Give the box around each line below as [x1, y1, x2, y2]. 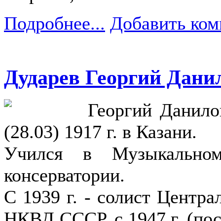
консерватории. [4, 165, 125, 186]
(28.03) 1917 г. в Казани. [4, 121, 197, 143]
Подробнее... [4, 12, 105, 34]
